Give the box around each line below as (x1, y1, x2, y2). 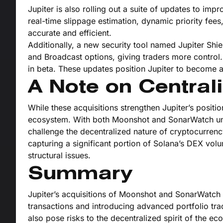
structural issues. (28, 150, 91, 161)
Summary (28, 166, 132, 183)
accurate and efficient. (28, 28, 111, 38)
